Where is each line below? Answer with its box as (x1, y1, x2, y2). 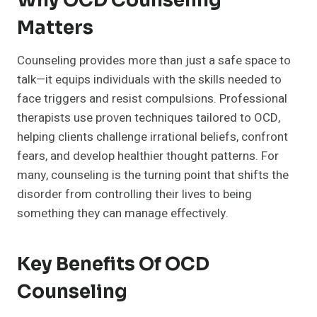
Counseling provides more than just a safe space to (17, 52, 291, 70)
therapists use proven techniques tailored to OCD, (17, 109, 280, 127)
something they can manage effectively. (17, 204, 229, 223)
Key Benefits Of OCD (17, 253, 209, 277)
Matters (17, 16, 93, 40)
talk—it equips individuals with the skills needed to (17, 71, 282, 89)
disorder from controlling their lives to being (17, 185, 252, 204)
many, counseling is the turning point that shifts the (17, 166, 289, 185)
